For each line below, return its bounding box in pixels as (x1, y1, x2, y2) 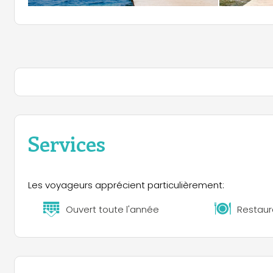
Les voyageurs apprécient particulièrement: (28, 179, 224, 192)
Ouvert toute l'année (66, 202, 160, 216)
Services (28, 129, 105, 157)
